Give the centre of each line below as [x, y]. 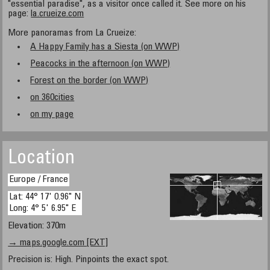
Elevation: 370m [37, 226]
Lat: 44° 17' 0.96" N [45, 197]
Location [42, 159]
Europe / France [39, 180]
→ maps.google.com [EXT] [58, 243]
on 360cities [52, 98]
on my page [52, 115]
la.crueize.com [58, 14]
